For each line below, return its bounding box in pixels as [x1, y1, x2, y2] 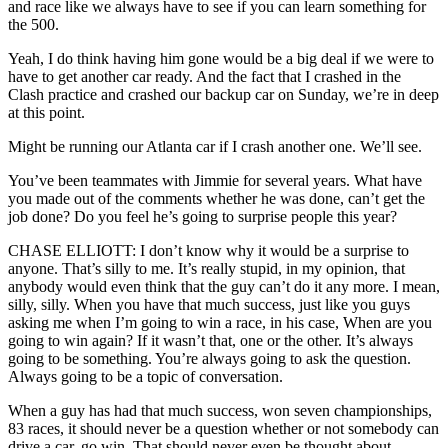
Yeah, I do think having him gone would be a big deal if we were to [8, 49, 434, 67]
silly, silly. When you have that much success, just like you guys [8, 295, 410, 313]
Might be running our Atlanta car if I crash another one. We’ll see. [8, 137, 422, 155]
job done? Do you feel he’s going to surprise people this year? [8, 207, 397, 225]
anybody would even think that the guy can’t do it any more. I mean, [8, 277, 440, 295]
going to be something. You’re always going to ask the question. [8, 349, 411, 367]
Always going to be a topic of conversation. [8, 367, 283, 385]
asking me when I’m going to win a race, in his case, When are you [8, 313, 432, 331]
